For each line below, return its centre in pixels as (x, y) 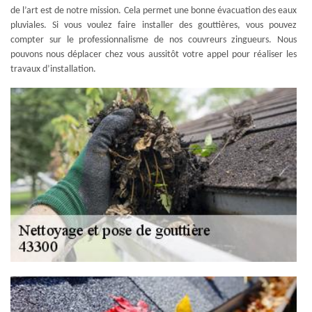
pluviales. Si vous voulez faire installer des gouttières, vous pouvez (154, 25)
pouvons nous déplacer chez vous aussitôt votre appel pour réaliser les (154, 54)
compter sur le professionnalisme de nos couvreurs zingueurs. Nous (154, 40)
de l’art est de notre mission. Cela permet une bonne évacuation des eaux (154, 10)
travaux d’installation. (53, 69)
